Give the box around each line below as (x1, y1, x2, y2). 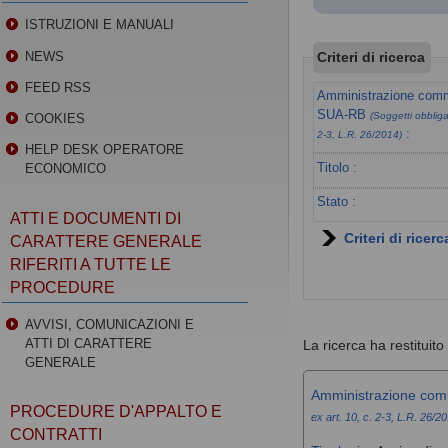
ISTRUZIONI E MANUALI (25, 17, 175, 33)
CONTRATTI (10, 426, 103, 444)
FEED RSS (25, 79, 92, 95)
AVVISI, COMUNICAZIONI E (25, 316, 195, 332)
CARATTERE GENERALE (10, 232, 203, 250)
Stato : (317, 194, 357, 210)
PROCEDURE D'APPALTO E (10, 403, 223, 421)
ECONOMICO (25, 161, 107, 177)
